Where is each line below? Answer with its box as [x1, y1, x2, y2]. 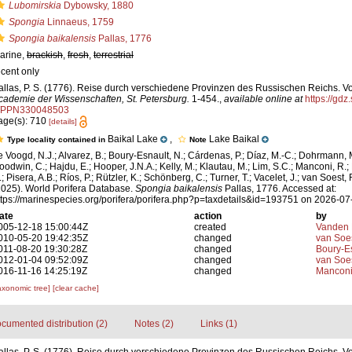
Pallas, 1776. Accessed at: [222, 183, 336, 195]
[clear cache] [53, 284, 99, 293]
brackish [27, 49, 63, 60]
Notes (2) [134, 318, 174, 330]
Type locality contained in [7, 135, 108, 145]
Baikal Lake [108, 134, 158, 145]
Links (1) [200, 318, 237, 330]
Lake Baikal [209, 134, 259, 145]
